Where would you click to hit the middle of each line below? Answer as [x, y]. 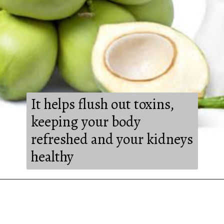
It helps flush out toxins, [102, 104]
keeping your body [85, 122]
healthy [52, 157]
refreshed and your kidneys [112, 139]
